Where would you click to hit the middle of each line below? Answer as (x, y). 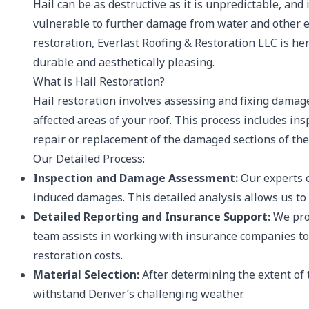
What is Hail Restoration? (99, 81)
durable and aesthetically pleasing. (124, 62)
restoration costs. (78, 255)
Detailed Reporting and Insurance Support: (152, 217)
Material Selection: (86, 275)
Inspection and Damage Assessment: (136, 178)
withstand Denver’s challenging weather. (139, 294)
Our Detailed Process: (89, 159)
